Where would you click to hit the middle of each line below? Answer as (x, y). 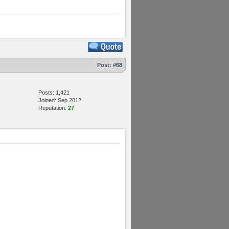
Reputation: (53, 108)
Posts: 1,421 (54, 93)
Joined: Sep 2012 (60, 100)
